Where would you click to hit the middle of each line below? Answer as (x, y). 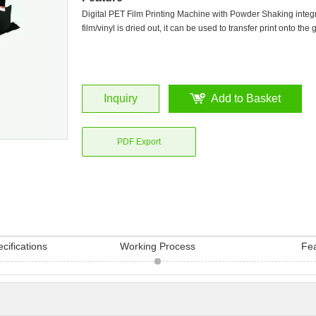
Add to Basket (246, 98)
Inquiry (121, 98)
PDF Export (139, 142)
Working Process (158, 246)
